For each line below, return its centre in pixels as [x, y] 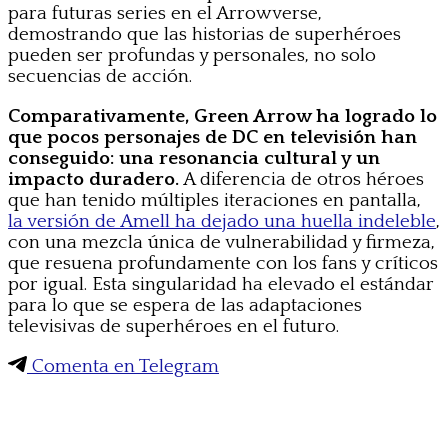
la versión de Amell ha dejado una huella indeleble [222, 221]
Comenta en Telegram [123, 366]
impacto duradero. [93, 179]
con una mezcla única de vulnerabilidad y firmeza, [221, 242]
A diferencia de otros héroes [301, 179]
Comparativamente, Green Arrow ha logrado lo [222, 116]
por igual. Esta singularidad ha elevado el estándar [221, 284]
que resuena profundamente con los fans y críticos [223, 263]
